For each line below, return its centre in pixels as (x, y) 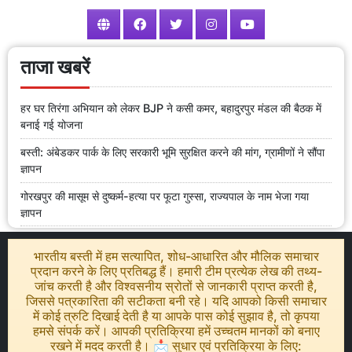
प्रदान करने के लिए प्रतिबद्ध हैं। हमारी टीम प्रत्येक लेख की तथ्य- (176, 271)
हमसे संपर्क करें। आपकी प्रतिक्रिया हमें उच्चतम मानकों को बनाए (176, 331)
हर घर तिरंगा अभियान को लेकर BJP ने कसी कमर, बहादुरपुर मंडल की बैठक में (171, 108)
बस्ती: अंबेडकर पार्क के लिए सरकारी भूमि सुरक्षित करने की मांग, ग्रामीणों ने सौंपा (172, 152)
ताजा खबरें (55, 67)
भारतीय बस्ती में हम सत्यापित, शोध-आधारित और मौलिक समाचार (176, 257)
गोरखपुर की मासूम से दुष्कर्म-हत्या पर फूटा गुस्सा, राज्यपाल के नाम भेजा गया (165, 196)
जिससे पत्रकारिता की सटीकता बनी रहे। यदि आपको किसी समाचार (176, 301)
